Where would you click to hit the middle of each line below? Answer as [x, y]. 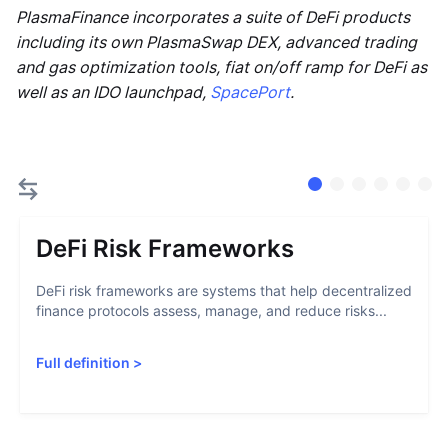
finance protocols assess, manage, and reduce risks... [211, 310]
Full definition [83, 362]
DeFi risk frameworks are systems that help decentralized [224, 290]
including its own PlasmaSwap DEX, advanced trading [216, 42]
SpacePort [250, 92]
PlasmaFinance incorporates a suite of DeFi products [213, 17]
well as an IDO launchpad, [113, 92]
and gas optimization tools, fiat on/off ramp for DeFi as [221, 67]
